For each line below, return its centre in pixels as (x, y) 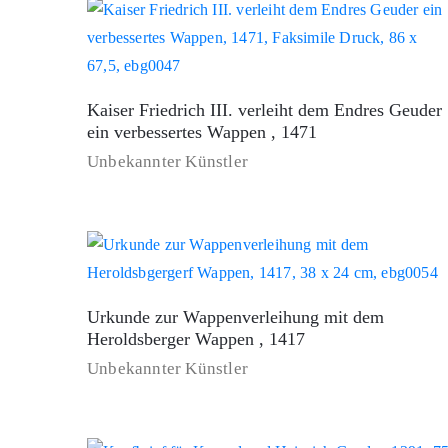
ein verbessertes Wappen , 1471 (202, 132)
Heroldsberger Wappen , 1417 (196, 339)
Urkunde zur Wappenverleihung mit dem (235, 317)
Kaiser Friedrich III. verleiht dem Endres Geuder (264, 110)
